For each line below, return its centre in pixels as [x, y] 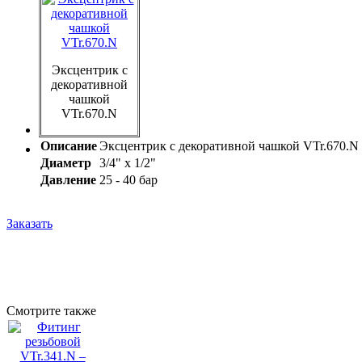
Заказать [29, 224]
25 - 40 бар [128, 180]
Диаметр [66, 163]
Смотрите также [51, 311]
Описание [69, 146]
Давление [68, 180]
